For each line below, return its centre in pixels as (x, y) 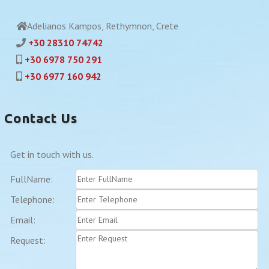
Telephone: (33, 199)
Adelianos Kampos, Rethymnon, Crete (103, 26)
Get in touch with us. (52, 154)
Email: (23, 220)
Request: (28, 240)
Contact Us (41, 118)
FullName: (32, 179)
